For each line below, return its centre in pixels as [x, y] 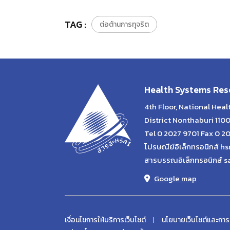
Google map [175, 179]
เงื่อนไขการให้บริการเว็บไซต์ [105, 220]
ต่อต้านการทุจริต [124, 25]
